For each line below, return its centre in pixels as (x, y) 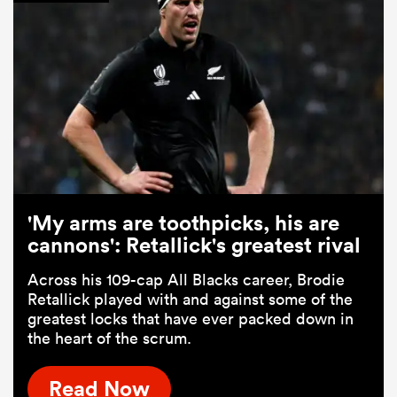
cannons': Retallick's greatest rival (194, 245)
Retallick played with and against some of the (190, 300)
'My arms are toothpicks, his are (183, 223)
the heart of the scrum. (109, 339)
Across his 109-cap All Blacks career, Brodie (186, 280)
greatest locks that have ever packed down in (191, 319)
